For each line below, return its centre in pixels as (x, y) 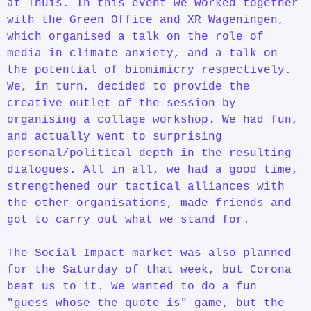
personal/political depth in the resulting (149, 153)
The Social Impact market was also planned (149, 253)
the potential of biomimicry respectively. (149, 70)
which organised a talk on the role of (135, 37)
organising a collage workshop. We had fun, (153, 120)
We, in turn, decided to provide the (128, 87)
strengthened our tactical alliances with (146, 187)
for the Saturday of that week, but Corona (149, 270)
